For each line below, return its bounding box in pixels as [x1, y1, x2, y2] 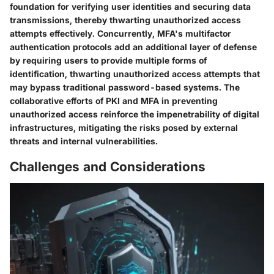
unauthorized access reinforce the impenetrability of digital [10, 108, 259, 119]
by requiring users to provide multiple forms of [10, 54, 207, 65]
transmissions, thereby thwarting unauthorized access [10, 14, 241, 25]
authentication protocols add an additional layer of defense [10, 41, 257, 52]
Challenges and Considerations [10, 158, 206, 174]
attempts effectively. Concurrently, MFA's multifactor [10, 28, 231, 39]
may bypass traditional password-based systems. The [10, 81, 240, 92]
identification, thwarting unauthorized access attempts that [10, 68, 260, 79]
